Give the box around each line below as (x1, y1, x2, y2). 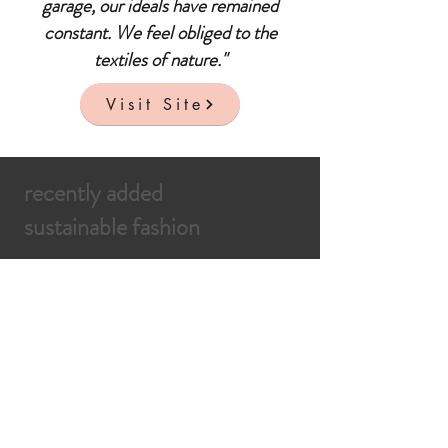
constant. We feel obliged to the (43, 19, 277, 46)
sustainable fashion (24, 210, 200, 244)
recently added (24, 176, 163, 210)
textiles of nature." (93, 46, 227, 73)
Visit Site (105, 93, 204, 115)
